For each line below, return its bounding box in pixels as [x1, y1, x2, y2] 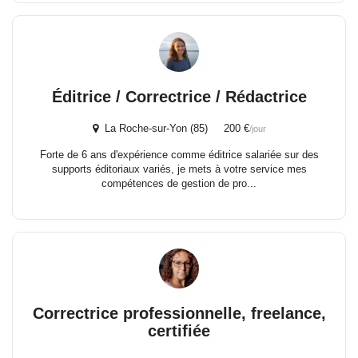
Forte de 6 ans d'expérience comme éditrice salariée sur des [39, 149, 319, 161]
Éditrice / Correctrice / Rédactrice [51, 88, 307, 105]
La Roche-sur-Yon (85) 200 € [97, 122, 249, 134]
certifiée [148, 322, 210, 340]
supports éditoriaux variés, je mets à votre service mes [51, 163, 307, 175]
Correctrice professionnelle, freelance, [32, 304, 326, 322]
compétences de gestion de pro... [101, 177, 257, 189]
